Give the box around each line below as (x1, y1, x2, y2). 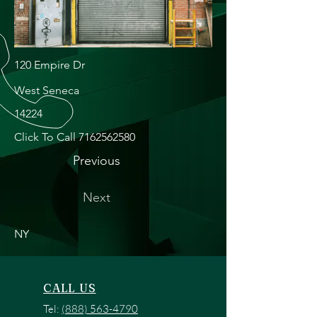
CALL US (43, 281, 96, 295)
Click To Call (14, 130, 79, 144)
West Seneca (14, 83, 79, 97)
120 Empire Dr (14, 58, 85, 71)
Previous (73, 153, 120, 168)
